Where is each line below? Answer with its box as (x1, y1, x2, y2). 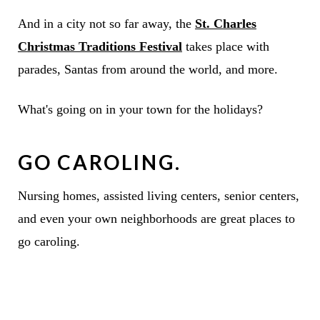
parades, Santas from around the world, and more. (17, 62, 278, 77)
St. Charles (194, 16, 256, 31)
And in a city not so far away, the (17, 16, 195, 31)
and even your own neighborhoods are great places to (17, 211, 295, 226)
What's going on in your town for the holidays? (17, 102, 263, 117)
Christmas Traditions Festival (17, 39, 182, 54)
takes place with (181, 39, 269, 54)
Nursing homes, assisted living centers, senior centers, (17, 189, 299, 204)
